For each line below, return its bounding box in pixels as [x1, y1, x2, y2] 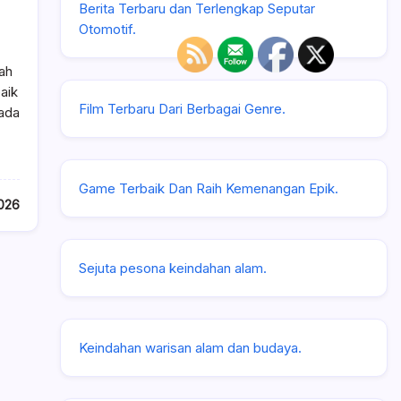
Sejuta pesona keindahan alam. [79, 259, 267, 277]
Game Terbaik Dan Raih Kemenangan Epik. [79, 179, 338, 197]
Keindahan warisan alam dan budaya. [79, 338, 302, 356]
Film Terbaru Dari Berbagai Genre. [79, 99, 286, 117]
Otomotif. [79, 20, 136, 38]
